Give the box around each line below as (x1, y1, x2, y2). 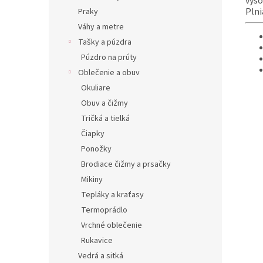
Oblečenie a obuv (78, 67, 140, 79)
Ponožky (81, 143, 112, 155)
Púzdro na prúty (81, 52, 137, 63)
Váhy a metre (78, 21, 124, 33)
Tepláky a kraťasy (81, 189, 144, 201)
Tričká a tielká (81, 113, 130, 124)
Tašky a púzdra (78, 36, 131, 48)
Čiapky (81, 128, 104, 140)
